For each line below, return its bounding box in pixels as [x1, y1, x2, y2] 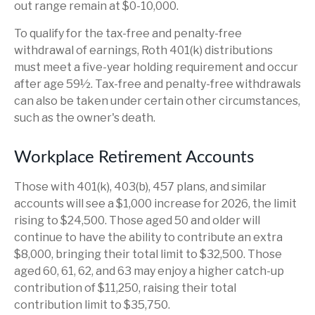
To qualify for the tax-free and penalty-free [14, 27, 242, 40]
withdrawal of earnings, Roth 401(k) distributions [14, 44, 273, 57]
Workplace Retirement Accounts [14, 149, 254, 166]
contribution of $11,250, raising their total [14, 281, 236, 295]
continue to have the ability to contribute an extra [14, 231, 283, 244]
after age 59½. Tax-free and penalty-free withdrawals [14, 77, 301, 91]
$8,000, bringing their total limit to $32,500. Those [14, 247, 282, 261]
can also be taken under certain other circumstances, [14, 94, 300, 108]
